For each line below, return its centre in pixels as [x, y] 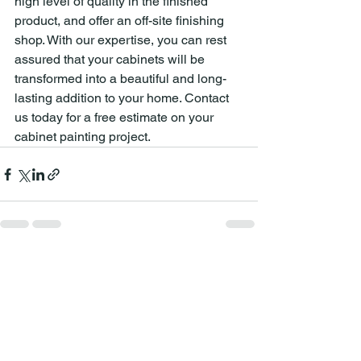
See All [240, 265]
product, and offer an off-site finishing [121, 21]
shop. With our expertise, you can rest [122, 40]
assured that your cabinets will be [111, 59]
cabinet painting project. [83, 137]
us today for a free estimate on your [116, 117]
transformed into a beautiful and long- [120, 79]
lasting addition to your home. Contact [123, 98]
